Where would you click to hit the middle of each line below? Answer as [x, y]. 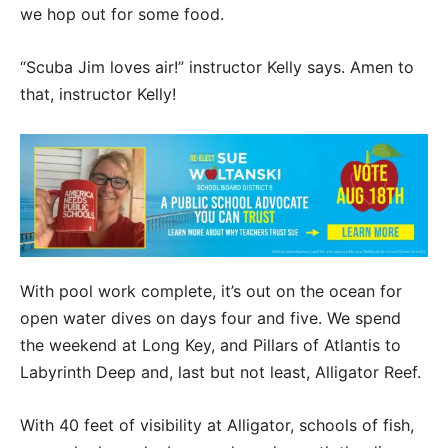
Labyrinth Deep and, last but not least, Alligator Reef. [220, 371]
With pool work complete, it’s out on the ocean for [211, 290]
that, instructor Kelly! [98, 94]
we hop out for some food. [122, 14]
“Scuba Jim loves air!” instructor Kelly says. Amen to [217, 67]
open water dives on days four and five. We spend [210, 317]
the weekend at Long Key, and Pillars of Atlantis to [210, 344]
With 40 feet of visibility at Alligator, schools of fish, [217, 424]
